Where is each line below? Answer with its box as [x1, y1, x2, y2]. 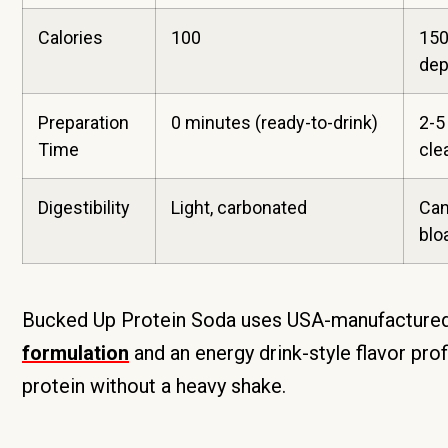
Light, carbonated [171, 197, 307, 218]
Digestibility [38, 197, 130, 218]
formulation [22, 341, 129, 365]
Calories [38, 27, 103, 48]
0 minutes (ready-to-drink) [171, 112, 378, 133]
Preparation [38, 112, 129, 133]
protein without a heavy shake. [22, 374, 286, 398]
